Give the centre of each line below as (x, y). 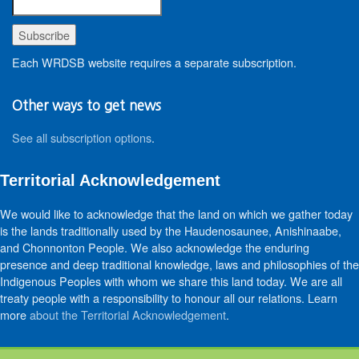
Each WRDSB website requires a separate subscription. (154, 62)
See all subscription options (82, 137)
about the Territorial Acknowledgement (128, 314)
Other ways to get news (87, 105)
